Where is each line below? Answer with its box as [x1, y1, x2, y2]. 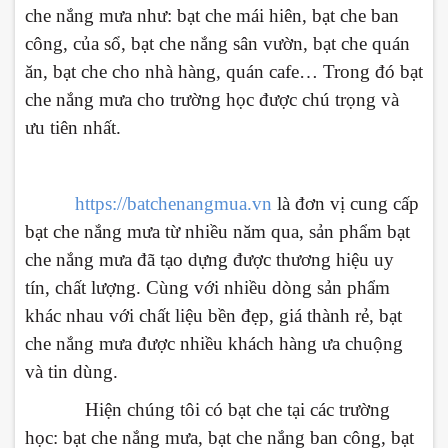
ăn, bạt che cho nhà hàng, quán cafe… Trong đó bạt [25, 61, 423, 83]
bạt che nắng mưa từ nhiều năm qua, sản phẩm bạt [25, 221, 410, 243]
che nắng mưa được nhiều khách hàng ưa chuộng [25, 333, 403, 355]
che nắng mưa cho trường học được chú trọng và [25, 89, 399, 111]
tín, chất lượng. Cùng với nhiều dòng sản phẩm [25, 277, 390, 299]
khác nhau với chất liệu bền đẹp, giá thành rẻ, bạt [25, 305, 402, 327]
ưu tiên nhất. [25, 117, 121, 139]
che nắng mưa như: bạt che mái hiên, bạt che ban [25, 5, 399, 27]
